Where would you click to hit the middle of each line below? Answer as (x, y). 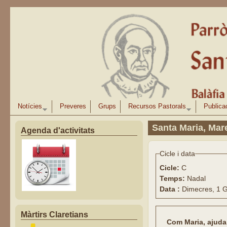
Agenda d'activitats (58, 130)
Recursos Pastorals (157, 106)
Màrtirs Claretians (55, 215)
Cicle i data (177, 154)
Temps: (173, 178)
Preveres (73, 106)
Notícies (30, 106)
